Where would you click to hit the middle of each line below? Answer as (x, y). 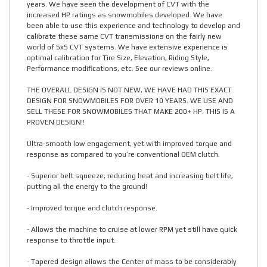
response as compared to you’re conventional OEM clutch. (123, 155)
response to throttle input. (71, 240)
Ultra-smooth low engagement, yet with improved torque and (129, 144)
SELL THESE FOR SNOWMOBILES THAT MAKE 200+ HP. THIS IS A (131, 112)
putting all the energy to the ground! (87, 187)
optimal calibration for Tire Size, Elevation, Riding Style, (118, 58)
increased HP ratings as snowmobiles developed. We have (125, 15)
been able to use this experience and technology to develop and (133, 26)
